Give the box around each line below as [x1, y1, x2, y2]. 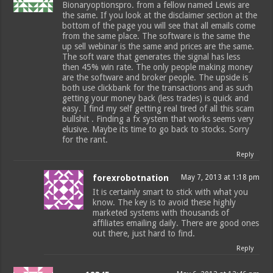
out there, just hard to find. [93, 228, 196, 238]
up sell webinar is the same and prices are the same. [62, 41, 255, 51]
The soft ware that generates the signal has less [62, 51, 241, 62]
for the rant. [62, 134, 108, 144]
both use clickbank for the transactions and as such [62, 82, 253, 93]
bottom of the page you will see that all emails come [62, 20, 256, 30]
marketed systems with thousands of [93, 207, 230, 218]
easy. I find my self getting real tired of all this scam [62, 103, 255, 113]
